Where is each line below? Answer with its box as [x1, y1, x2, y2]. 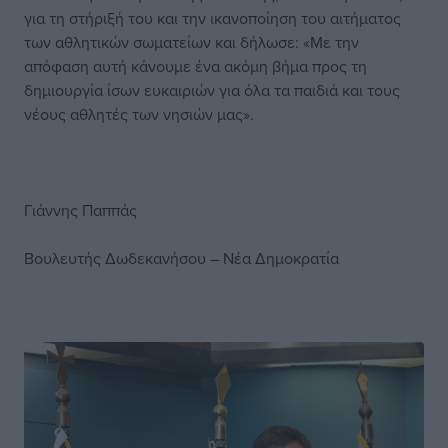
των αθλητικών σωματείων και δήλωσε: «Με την [24, 31, 359, 53]
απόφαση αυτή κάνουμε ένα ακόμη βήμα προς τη [24, 55, 367, 77]
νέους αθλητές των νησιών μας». [24, 103, 254, 125]
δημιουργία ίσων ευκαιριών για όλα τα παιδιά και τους [24, 79, 400, 101]
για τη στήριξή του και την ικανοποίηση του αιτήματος [24, 7, 401, 29]
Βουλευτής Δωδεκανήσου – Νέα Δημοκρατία [24, 247, 339, 269]
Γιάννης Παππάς [24, 199, 137, 221]
